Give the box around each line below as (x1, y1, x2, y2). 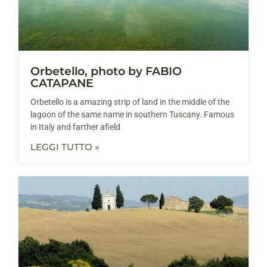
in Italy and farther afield (30, 122, 120, 132)
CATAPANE (30, 76, 94, 90)
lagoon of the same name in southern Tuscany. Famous (30, 109, 234, 119)
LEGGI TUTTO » (30, 141, 100, 153)
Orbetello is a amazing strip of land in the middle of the (30, 97, 229, 107)
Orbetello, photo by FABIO (30, 64, 182, 78)
